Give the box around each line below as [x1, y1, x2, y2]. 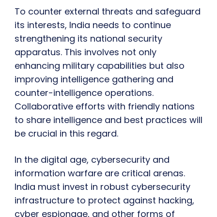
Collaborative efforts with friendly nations [15, 100, 195, 113]
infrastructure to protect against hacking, [15, 194, 194, 207]
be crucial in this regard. [15, 127, 118, 140]
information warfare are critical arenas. [15, 167, 185, 180]
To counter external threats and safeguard [15, 5, 201, 18]
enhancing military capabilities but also [15, 60, 185, 72]
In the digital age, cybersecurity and [15, 154, 170, 166]
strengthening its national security [15, 32, 162, 45]
